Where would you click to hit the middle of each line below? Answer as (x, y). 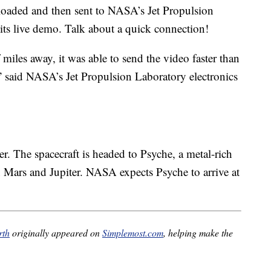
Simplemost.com (133, 232)
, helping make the (198, 232)
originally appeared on (56, 232)
